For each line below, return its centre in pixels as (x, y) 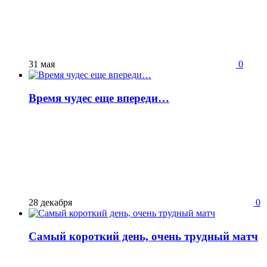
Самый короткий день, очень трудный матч (143, 236)
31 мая (42, 64)
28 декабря (50, 202)
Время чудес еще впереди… (99, 98)
